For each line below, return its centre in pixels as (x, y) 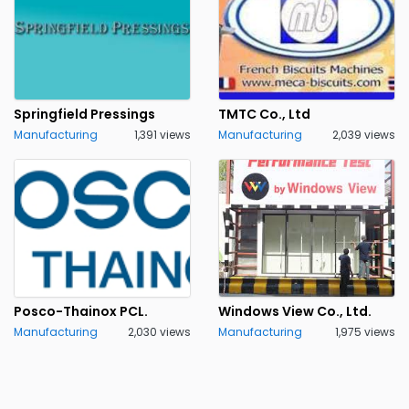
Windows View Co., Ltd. (295, 311)
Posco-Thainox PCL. (81, 311)
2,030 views (159, 332)
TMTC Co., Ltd (264, 114)
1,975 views (365, 332)
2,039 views (364, 135)
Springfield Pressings (84, 114)
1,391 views (163, 135)
